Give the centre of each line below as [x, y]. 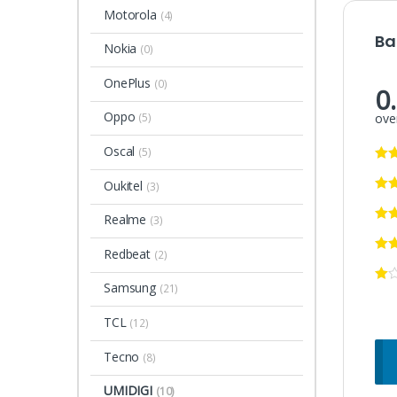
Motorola [132, 14]
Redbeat [128, 253]
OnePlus [128, 82]
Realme [127, 220]
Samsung [131, 288]
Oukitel [125, 185]
